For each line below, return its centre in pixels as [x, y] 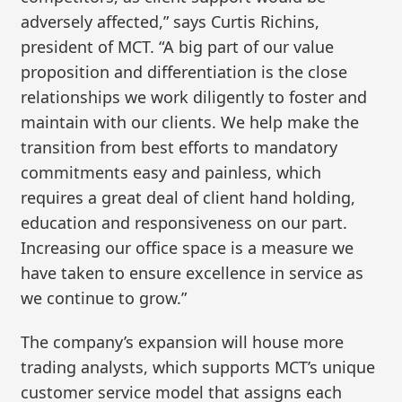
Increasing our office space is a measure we [188, 247]
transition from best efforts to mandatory [179, 147]
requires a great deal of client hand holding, [188, 197]
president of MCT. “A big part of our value [178, 46]
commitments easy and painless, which [171, 172]
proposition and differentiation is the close [184, 71]
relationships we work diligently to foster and [194, 96]
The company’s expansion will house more [183, 342]
